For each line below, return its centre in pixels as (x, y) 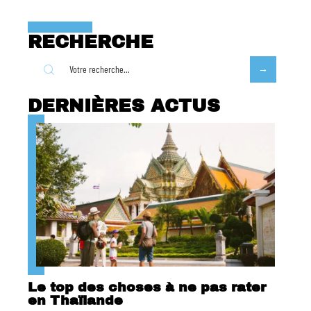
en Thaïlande (75, 300)
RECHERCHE (91, 42)
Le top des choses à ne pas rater (147, 287)
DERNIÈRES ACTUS (124, 106)
